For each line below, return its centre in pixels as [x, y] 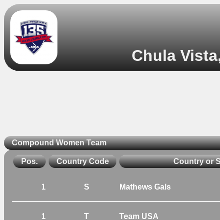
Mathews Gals [145, 187]
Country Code [83, 161]
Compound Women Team [59, 143]
